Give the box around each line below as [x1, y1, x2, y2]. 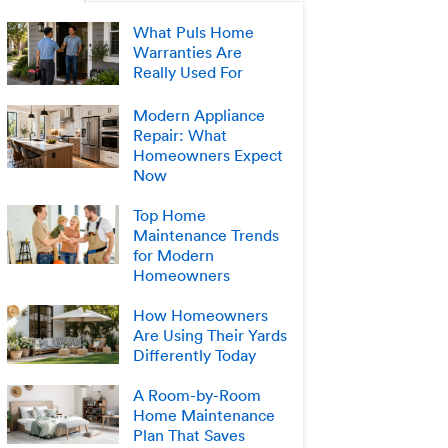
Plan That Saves [133, 424, 246, 445]
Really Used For [133, 61, 244, 82]
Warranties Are [133, 41, 243, 62]
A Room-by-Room [133, 384, 262, 405]
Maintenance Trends [133, 224, 280, 245]
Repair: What [133, 124, 228, 145]
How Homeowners [133, 304, 269, 325]
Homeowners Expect [133, 144, 284, 165]
